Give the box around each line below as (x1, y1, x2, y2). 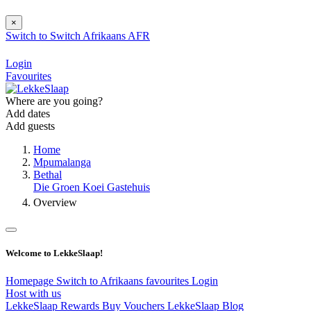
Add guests (6, 120, 55, 133)
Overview (33, 196, 77, 209)
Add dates (6, 108, 50, 120)
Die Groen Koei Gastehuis (33, 181, 150, 194)
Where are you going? (6, 95, 103, 108)
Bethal (33, 169, 62, 181)
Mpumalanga (33, 156, 91, 169)
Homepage (6, 274, 56, 287)
